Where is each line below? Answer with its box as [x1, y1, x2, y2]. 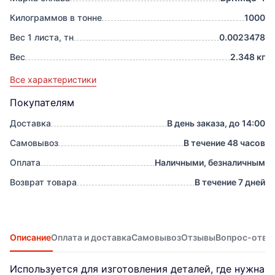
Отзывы [181, 232, 215, 243]
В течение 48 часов [184, 137, 265, 149]
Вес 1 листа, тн [10, 32, 74, 43]
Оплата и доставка [51, 232, 131, 243]
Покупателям [10, 96, 74, 109]
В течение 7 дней [195, 177, 265, 188]
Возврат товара [10, 177, 77, 188]
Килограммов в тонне [10, 12, 102, 23]
